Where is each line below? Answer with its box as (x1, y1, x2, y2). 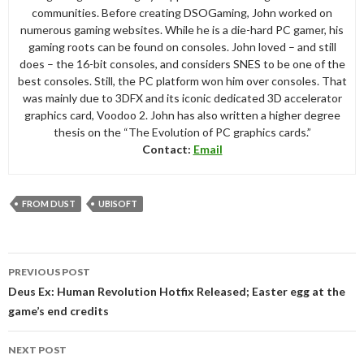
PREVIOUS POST (8, 266, 90, 279)
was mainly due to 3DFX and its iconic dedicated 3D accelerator (22, 91, 342, 106)
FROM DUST (22, 198, 76, 210)
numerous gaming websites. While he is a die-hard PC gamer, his (20, 23, 344, 37)
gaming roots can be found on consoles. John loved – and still (28, 40, 336, 54)
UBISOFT (98, 198, 137, 210)
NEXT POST (8, 344, 67, 357)
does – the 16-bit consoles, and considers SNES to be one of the (19, 57, 345, 71)
